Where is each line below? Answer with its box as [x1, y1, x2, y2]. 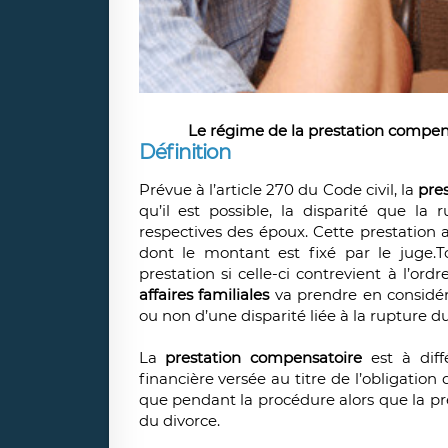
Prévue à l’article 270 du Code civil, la [138, 180, 419, 200]
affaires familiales [138, 285, 270, 305]
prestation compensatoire [165, 348, 372, 368]
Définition [138, 140, 231, 165]
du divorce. [138, 411, 220, 431]
